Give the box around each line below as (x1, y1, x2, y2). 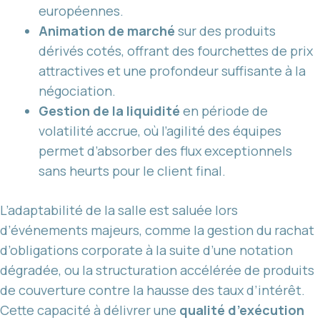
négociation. (39, 81, 116, 99)
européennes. (39, 1, 124, 19)
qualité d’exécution (179, 301, 304, 319)
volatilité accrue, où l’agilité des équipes (39, 121, 281, 139)
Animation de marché (39, 21, 175, 39)
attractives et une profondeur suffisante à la (39, 61, 306, 79)
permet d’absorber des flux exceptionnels (39, 141, 292, 159)
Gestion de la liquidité (39, 101, 180, 119)
